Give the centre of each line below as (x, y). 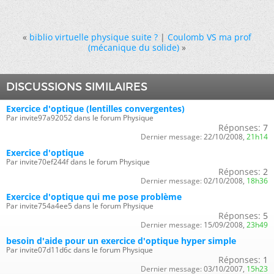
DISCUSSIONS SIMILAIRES (77, 87)
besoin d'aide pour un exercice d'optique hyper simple (121, 240)
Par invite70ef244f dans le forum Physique (78, 161)
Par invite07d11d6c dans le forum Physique (80, 250)
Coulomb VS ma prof (209, 37)
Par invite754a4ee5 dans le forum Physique (80, 206)
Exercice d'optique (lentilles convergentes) (95, 108)
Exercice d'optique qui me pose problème (94, 196)
